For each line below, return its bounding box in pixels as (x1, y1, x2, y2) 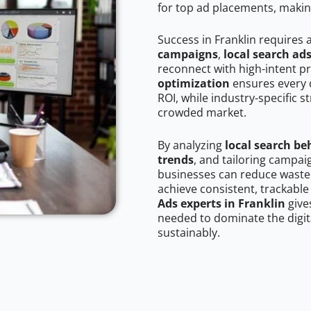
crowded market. (158, 105, 246, 121)
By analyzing (158, 137, 225, 153)
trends (158, 152, 194, 168)
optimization (158, 76, 230, 92)
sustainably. (158, 225, 220, 241)
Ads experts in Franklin (158, 196, 285, 212)
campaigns (158, 47, 218, 62)
